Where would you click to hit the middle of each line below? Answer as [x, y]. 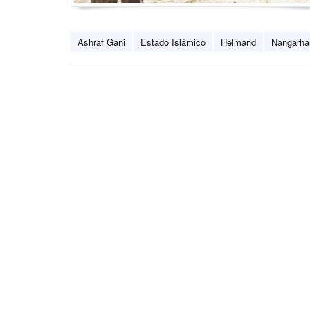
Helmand [238, 42]
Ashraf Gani [101, 42]
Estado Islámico [173, 42]
